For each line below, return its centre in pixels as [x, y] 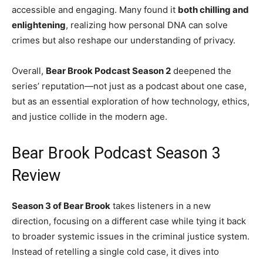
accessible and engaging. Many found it [95, 10]
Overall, [29, 71]
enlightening [39, 25]
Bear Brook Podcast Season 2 [108, 71]
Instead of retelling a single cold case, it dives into [115, 252]
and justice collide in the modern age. [90, 117]
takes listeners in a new [161, 206]
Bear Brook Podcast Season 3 [116, 154]
